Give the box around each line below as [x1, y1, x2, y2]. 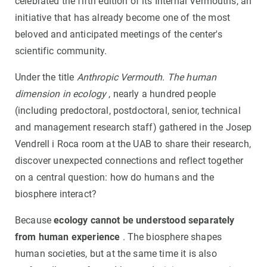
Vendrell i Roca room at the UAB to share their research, [15, 138, 251, 150]
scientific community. [15, 45, 107, 57]
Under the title [15, 72, 77, 83]
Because [15, 215, 54, 226]
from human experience [15, 231, 120, 243]
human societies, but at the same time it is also [15, 248, 217, 260]
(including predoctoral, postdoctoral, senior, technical [15, 105, 241, 117]
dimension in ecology [15, 88, 107, 100]
